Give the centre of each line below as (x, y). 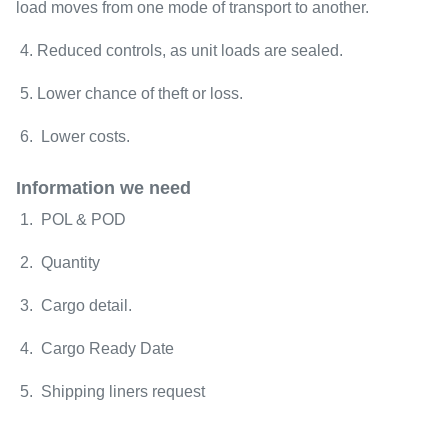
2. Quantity (58, 262)
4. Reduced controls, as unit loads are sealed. (179, 50)
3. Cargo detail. (74, 305)
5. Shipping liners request (110, 391)
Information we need (106, 188)
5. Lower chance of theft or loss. (129, 93)
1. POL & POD (71, 219)
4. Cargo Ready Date (95, 348)
